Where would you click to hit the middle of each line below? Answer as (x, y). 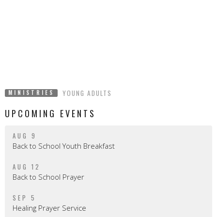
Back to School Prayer (48, 177)
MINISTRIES (31, 92)
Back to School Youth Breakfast (64, 146)
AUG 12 (27, 166)
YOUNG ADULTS (87, 93)
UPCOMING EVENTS (50, 113)
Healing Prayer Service (49, 208)
